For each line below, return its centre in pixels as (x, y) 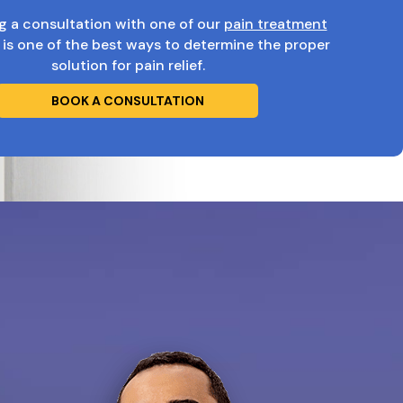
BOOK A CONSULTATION (128, 101)
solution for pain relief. (128, 66)
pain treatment (275, 24)
